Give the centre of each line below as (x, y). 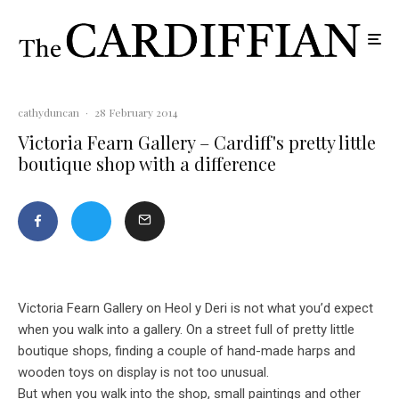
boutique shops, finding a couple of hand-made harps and (187, 351)
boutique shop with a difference (147, 164)
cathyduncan (49, 113)
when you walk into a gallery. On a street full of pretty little (186, 330)
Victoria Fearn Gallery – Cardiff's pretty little (197, 142)
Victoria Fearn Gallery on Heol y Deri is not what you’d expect (195, 309)
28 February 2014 (136, 113)
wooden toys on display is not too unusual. (143, 373)
